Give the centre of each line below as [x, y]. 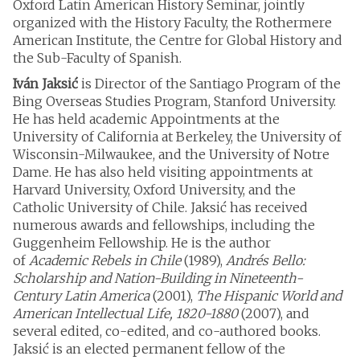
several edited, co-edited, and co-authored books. [167, 331]
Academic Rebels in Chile [105, 260]
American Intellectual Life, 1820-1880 [125, 313]
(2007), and [274, 313]
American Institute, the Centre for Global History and [178, 40]
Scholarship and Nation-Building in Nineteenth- [158, 278]
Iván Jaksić [45, 84]
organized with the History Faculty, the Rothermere [172, 22]
